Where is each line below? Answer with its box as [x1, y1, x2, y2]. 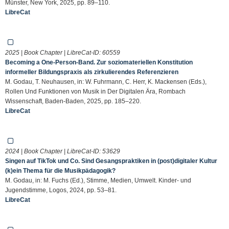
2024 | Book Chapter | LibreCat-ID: [5, 147, 102, 155]
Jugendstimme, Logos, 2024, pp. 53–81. [5, 186, 117, 194]
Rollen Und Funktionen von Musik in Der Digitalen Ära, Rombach [5, 87, 186, 95]
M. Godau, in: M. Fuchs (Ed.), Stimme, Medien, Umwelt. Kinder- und [5, 176, 191, 184]
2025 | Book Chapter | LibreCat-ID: [5, 49, 102, 56]
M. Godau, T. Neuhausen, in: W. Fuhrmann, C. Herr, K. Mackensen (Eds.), [5, 78, 207, 85]
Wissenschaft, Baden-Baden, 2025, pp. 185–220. [5, 97, 141, 105]
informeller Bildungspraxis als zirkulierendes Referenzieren [5, 68, 178, 76]
